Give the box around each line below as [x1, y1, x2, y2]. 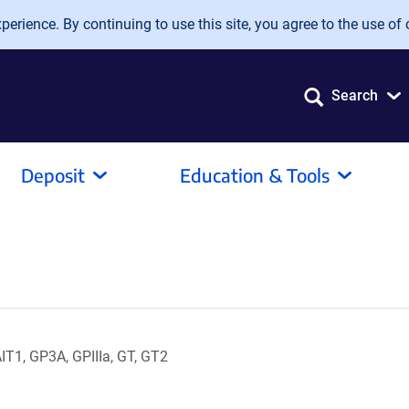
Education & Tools [180, 163, 330, 186]
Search [331, 87, 378, 104]
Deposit [21, 163, 85, 186]
